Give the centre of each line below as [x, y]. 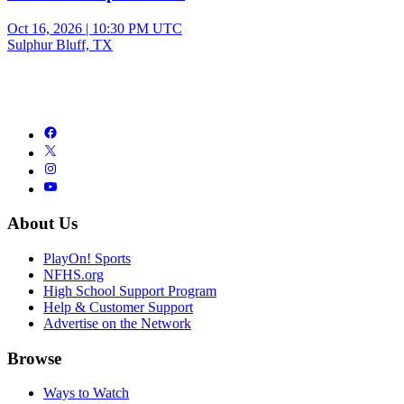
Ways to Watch [86, 393]
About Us [42, 224]
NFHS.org [73, 274]
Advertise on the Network [117, 323]
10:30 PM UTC [137, 28]
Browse [34, 358]
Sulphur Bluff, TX [60, 44]
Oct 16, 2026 [45, 28]
